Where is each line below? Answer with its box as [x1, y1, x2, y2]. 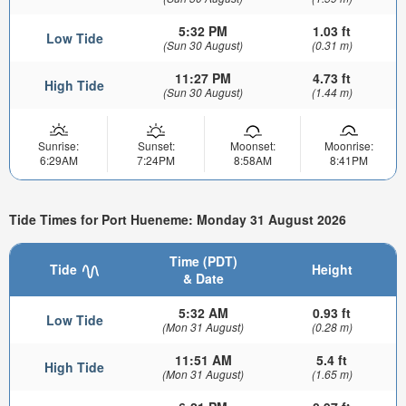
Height [311, 260, 353, 279]
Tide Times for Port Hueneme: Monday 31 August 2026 [9, 209, 346, 228]
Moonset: [229, 138, 275, 154]
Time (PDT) [169, 252, 237, 271]
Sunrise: [38, 138, 79, 154]
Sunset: [137, 138, 175, 154]
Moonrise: [324, 138, 373, 154]
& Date [182, 269, 224, 288]
